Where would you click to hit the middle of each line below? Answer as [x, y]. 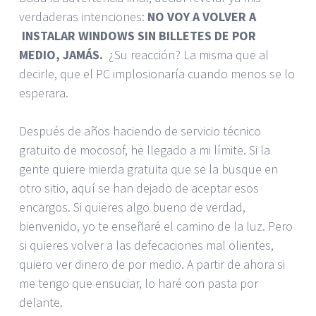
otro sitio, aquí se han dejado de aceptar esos [139, 188]
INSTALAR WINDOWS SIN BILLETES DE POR [138, 35]
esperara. [44, 92]
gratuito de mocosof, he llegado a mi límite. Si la [145, 150]
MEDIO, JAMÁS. [64, 54]
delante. [41, 302]
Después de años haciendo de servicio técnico [140, 130]
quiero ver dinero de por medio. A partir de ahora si [152, 264]
